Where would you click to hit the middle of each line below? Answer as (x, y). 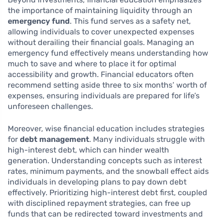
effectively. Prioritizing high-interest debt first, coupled (108, 193)
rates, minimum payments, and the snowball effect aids (108, 171)
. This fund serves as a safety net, (130, 21)
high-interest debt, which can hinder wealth (88, 150)
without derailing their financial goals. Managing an (101, 43)
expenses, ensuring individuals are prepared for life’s (104, 96)
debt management (54, 139)
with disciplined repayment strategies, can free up (99, 203)
